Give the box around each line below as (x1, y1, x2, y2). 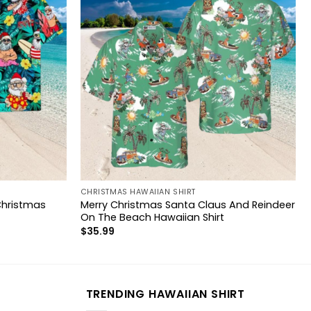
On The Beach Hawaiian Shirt (80, 210, 224, 224)
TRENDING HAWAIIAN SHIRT (85, 286, 245, 303)
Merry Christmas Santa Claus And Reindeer (80, 197, 295, 212)
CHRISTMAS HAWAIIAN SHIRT (80, 186, 196, 197)
